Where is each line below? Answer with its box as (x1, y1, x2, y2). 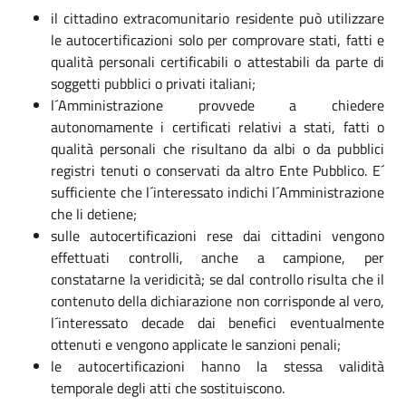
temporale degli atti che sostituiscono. (51, 376, 285, 399)
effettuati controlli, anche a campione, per (51, 246, 384, 268)
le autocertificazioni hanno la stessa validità (51, 354, 384, 377)
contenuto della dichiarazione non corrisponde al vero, (51, 289, 384, 312)
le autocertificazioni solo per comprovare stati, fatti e (51, 28, 384, 51)
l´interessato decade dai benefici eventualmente (51, 311, 384, 333)
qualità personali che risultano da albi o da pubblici (51, 137, 384, 159)
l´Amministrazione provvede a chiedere (51, 93, 384, 116)
